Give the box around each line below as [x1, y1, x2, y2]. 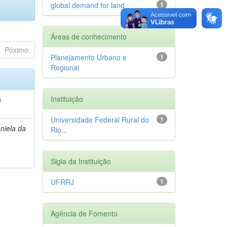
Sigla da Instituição [50, 156, 111, 166]
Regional [50, 62, 79, 72]
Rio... [50, 124, 67, 135]
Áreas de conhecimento [50, 31, 127, 42]
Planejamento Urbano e [50, 52, 127, 62]
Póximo [4, 44, 28, 55]
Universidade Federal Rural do [50, 114, 149, 125]
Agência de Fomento [50, 208, 118, 218]
